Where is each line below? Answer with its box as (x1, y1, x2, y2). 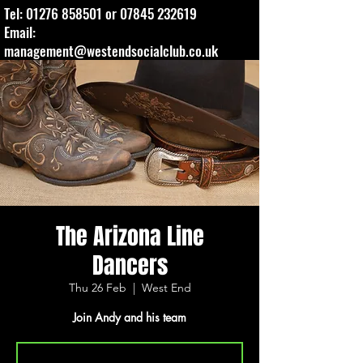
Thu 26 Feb (68, 280, 126, 295)
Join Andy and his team (73, 310, 186, 325)
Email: (4, 22, 36, 42)
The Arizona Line (55, 220, 204, 253)
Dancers (92, 249, 168, 282)
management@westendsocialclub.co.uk (4, 41, 218, 61)
